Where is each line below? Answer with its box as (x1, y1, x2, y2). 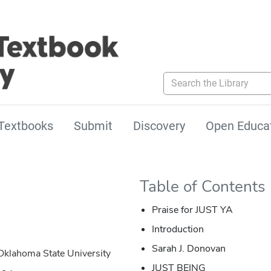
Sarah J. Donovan (151, 242, 226, 256)
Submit (74, 119, 113, 134)
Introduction (151, 223, 204, 237)
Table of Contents (139, 176, 266, 198)
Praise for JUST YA (151, 203, 233, 217)
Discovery (133, 119, 185, 134)
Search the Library (163, 71, 240, 83)
